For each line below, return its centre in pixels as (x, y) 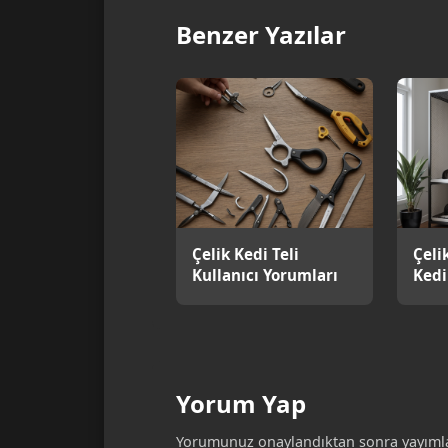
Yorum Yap (241, 404)
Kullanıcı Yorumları (265, 275)
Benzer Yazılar (261, 35)
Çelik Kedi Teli (245, 254)
